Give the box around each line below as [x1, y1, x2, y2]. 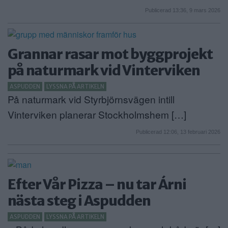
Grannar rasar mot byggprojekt [8, 45, 213, 63]
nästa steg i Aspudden [8, 191, 151, 209]
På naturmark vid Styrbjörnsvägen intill [8, 92, 175, 106]
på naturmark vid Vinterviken [8, 61, 200, 79]
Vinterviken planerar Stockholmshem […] [8, 107, 186, 121]
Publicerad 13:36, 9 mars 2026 [145, 7, 220, 13]
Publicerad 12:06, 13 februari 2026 [136, 128, 220, 135]
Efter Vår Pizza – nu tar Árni [8, 175, 186, 193]
